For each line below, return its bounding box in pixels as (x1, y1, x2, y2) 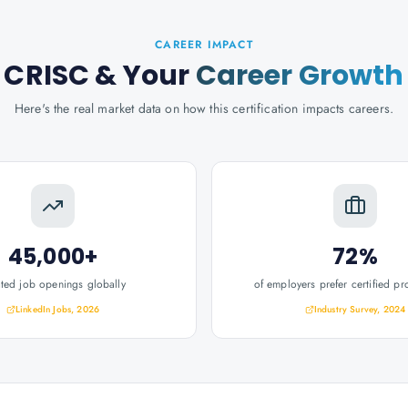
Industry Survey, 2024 (313, 302, 406, 316)
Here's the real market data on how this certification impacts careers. (14, 99, 394, 117)
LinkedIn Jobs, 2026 (15, 302, 100, 316)
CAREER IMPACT (155, 36, 253, 53)
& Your (89, 56, 196, 95)
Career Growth (195, 56, 404, 95)
